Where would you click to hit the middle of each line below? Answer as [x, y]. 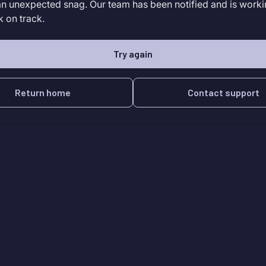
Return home [43, 92]
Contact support [223, 92]
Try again [133, 54]
